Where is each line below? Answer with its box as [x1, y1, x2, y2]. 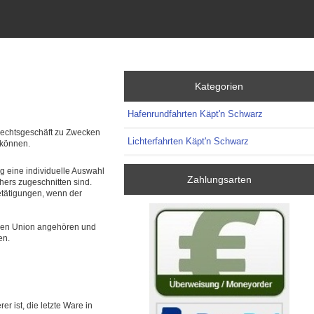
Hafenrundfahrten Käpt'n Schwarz [128, 108, 264, 119]
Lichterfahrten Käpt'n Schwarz [128, 135, 250, 146]
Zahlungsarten [186, 174, 252, 186]
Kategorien [195, 80, 244, 92]
